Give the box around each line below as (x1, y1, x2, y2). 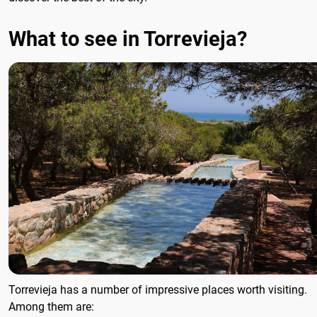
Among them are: (8, 300, 94, 314)
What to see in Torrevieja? (8, 27, 247, 52)
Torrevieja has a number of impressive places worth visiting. (8, 283, 307, 297)
